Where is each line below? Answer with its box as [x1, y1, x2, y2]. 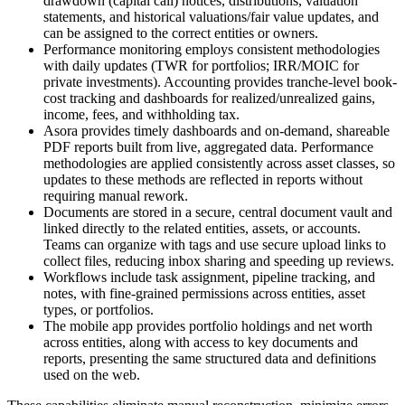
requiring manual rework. [43, 187, 188, 203]
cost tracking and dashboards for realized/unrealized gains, [43, 89, 375, 106]
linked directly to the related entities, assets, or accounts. [43, 220, 361, 236]
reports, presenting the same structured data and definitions [43, 350, 376, 366]
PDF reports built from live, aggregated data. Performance [43, 138, 373, 155]
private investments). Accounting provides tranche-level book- [43, 73, 397, 89]
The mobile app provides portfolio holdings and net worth [43, 317, 372, 334]
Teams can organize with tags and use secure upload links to [43, 236, 386, 252]
